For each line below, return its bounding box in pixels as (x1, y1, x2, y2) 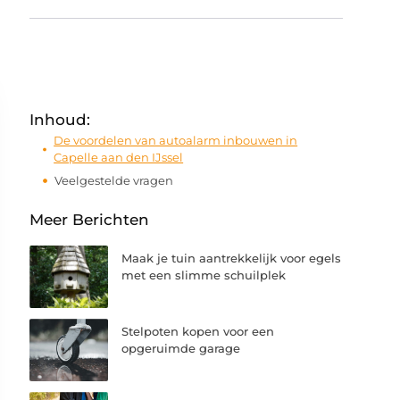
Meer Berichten (29, 211, 150, 229)
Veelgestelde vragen (54, 172, 174, 187)
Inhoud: (29, 111, 91, 129)
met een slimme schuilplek (121, 268, 287, 282)
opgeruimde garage (121, 341, 241, 356)
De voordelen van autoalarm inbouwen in (54, 133, 298, 147)
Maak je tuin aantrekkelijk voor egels (121, 251, 342, 265)
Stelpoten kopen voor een (121, 324, 275, 339)
